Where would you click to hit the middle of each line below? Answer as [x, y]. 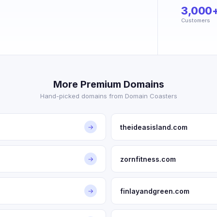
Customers [196, 20]
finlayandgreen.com [155, 191]
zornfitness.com [148, 159]
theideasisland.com [154, 127]
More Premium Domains [108, 84]
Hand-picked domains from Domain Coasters [108, 96]
